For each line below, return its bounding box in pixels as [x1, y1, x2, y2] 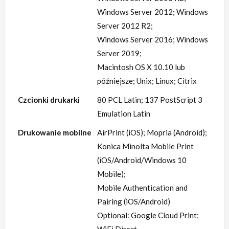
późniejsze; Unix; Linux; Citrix [97, 76, 197, 86]
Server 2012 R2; [97, 21, 153, 31]
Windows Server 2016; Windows [97, 35, 208, 44]
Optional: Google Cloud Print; [97, 211, 199, 220]
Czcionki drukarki [18, 95, 80, 105]
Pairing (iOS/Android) [97, 197, 170, 207]
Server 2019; [97, 49, 142, 58]
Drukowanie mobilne [18, 128, 91, 138]
